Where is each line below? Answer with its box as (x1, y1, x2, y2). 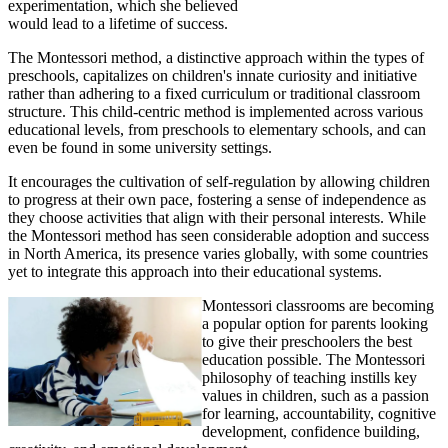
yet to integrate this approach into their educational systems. (8, 262, 382, 280)
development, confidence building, (202, 422, 421, 440)
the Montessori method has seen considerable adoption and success (8, 226, 429, 244)
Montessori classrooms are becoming (202, 296, 435, 314)
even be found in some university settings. (8, 138, 272, 156)
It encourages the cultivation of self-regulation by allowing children (8, 172, 430, 190)
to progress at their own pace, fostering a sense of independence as (8, 190, 426, 208)
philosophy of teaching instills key (202, 368, 418, 386)
